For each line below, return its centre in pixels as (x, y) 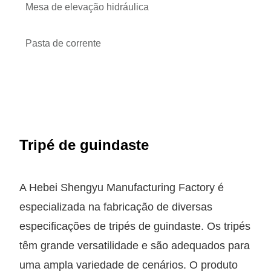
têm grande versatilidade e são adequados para (135, 245)
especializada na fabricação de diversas (116, 207)
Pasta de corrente (64, 43)
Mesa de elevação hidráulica (87, 7)
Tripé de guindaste (84, 145)
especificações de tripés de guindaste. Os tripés (135, 226)
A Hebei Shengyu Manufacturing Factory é (122, 187)
